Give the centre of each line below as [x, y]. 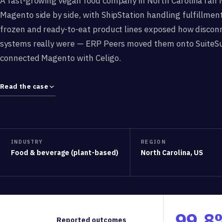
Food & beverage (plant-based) [64, 153]
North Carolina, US [172, 153]
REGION [153, 142]
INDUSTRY [27, 142]
